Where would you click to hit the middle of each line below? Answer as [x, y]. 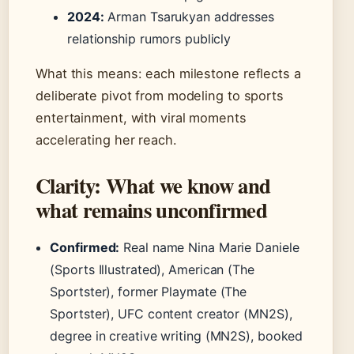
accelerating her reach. [106, 140]
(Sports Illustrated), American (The [152, 270]
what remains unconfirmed [151, 210]
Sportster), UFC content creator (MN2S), [171, 314]
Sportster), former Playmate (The [149, 292]
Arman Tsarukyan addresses [189, 17]
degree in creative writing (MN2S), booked [177, 336]
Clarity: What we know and [153, 186]
